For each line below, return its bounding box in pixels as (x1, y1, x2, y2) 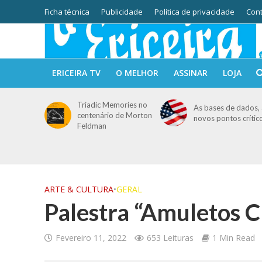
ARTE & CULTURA (44, 184, 113, 195)
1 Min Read (212, 232, 255, 243)
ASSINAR (173, 67, 208, 78)
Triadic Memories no (77, 100, 148, 109)
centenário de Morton (77, 111, 153, 120)
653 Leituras (146, 232, 194, 243)
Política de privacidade (154, 6, 235, 17)
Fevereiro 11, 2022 (55, 232, 126, 243)
